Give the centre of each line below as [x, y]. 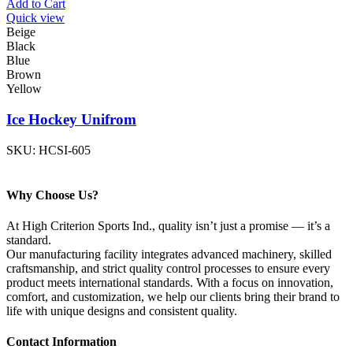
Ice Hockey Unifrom [71, 119]
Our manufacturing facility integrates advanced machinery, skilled [169, 255]
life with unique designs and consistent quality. [122, 311]
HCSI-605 [65, 150]
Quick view [35, 18]
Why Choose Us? [52, 195]
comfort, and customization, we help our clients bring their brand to [173, 297]
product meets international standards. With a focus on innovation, [170, 283]
